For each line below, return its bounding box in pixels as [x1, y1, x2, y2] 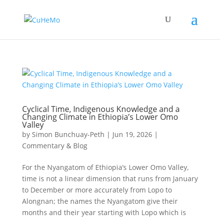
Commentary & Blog [22, 141, 87, 150]
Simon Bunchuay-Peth [31, 130, 105, 139]
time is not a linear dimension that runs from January [22, 174, 198, 183]
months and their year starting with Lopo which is [22, 208, 186, 217]
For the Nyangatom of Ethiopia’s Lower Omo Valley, [22, 163, 189, 172]
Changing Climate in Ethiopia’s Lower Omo [22, 111, 178, 122]
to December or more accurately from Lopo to [22, 185, 172, 194]
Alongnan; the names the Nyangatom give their [22, 196, 178, 206]
